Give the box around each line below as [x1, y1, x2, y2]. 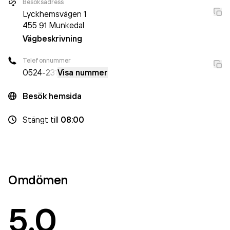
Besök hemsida [23, 91, 82, 101]
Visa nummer [57, 67, 108, 78]
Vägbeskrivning [23, 33, 82, 44]
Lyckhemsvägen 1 [23, 9, 86, 19]
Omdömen [8, 172, 68, 187]
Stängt [23, 114, 48, 125]
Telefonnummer [23, 56, 71, 64]
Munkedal [49, 20, 84, 30]
